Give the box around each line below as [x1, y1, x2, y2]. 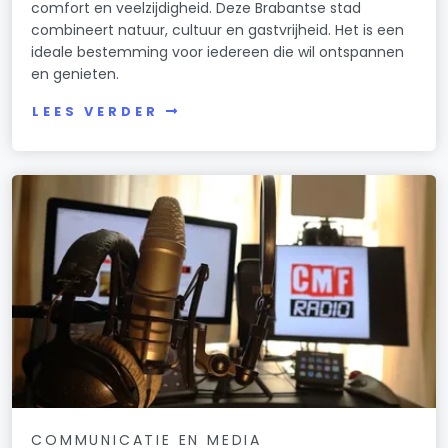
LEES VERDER [32, 103, 159, 121]
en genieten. [31, 63, 120, 84]
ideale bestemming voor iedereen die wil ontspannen [31, 41, 405, 62]
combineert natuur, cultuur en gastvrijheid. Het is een [31, 19, 405, 40]
